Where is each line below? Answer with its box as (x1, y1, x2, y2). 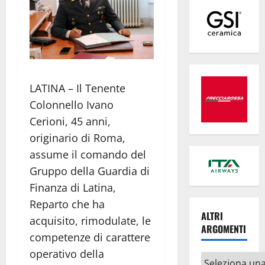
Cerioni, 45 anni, (30, 114, 111, 128)
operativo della (30, 246, 104, 261)
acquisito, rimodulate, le (30, 213, 151, 228)
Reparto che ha (30, 196, 105, 211)
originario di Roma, (30, 130, 125, 145)
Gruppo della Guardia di (30, 163, 150, 178)
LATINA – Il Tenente (30, 80, 125, 95)
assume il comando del (30, 147, 146, 161)
